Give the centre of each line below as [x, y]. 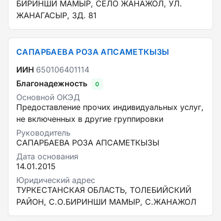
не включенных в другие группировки [90, 119]
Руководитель [43, 133]
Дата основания [47, 156]
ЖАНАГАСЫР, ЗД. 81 [56, 15]
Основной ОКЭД [48, 97]
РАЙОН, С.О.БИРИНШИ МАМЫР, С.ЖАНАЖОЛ [106, 202]
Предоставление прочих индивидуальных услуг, [110, 107]
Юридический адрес [56, 180]
